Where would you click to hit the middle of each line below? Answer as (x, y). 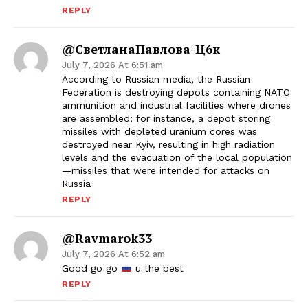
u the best (157, 268)
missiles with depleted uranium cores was (159, 132)
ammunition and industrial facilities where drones (176, 106)
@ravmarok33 (107, 238)
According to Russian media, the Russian (156, 79)
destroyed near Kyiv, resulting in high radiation (168, 145)
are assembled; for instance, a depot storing (166, 119)
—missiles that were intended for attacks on (166, 171)
